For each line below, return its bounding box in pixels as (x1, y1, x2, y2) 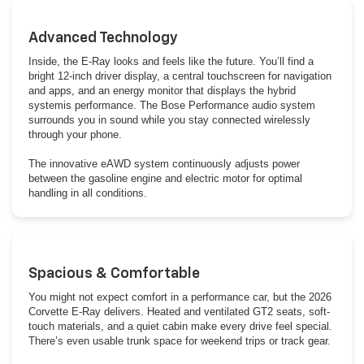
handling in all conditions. (28, 187, 173, 200)
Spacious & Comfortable (28, 266, 200, 282)
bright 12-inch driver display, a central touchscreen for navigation (28, 70, 331, 83)
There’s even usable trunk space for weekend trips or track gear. (28, 335, 331, 348)
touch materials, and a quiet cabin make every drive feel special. (28, 320, 332, 333)
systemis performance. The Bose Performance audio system (28, 99, 315, 112)
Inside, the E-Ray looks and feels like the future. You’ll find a (28, 55, 314, 68)
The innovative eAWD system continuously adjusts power (28, 158, 300, 171)
